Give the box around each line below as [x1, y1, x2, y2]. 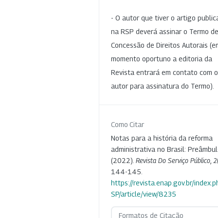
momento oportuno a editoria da [111, 54, 212, 63]
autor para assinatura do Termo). [111, 81, 214, 90]
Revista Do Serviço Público [136, 156, 210, 164]
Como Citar [111, 120, 144, 128]
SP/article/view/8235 [111, 189, 176, 198]
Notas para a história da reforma [111, 133, 213, 142]
